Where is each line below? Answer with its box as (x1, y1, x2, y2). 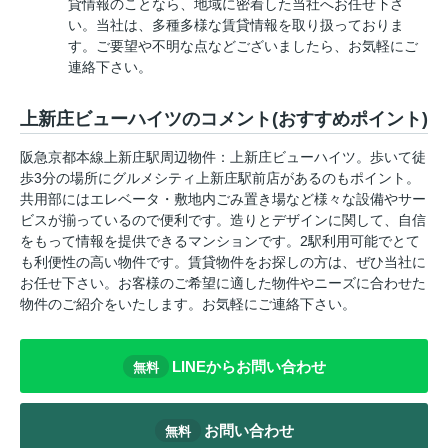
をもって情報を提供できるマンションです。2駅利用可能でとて (20, 233, 420, 250)
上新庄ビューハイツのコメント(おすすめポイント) (20, 109, 428, 130)
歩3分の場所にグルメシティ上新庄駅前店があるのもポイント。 (20, 170, 420, 187)
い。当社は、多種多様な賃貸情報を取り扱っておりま (68, 17, 404, 34)
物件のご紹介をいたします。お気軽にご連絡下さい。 (20, 296, 356, 313)
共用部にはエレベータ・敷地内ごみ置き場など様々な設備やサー (20, 191, 426, 208)
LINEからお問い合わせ (171, 357, 326, 375)
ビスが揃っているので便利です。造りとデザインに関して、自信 (20, 212, 426, 229)
